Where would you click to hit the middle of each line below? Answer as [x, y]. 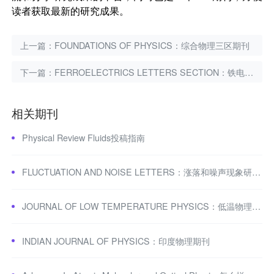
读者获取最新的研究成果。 [71, 12]
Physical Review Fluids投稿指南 [83, 138]
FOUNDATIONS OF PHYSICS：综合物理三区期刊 [152, 45]
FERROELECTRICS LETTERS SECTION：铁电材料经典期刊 [150, 72]
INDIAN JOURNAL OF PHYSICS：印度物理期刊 [116, 241]
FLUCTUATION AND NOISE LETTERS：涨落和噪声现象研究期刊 [256, 172]
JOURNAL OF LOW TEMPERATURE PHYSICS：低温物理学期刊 [256, 206]
